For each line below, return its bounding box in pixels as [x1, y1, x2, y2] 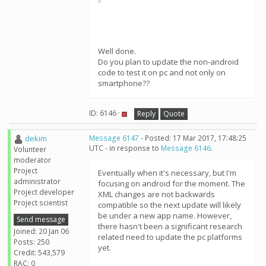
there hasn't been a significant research [98, 221, 242, 232]
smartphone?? [98, 78, 150, 88]
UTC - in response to [89, 143, 161, 153]
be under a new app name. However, [98, 210, 232, 221]
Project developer [14, 187, 74, 198]
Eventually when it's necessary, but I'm [98, 167, 236, 178]
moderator [14, 155, 51, 166]
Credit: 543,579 [14, 247, 65, 258]
